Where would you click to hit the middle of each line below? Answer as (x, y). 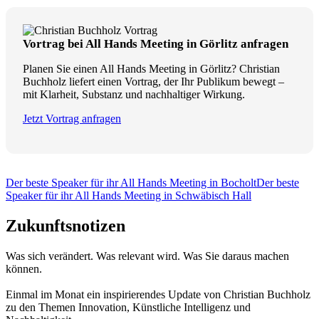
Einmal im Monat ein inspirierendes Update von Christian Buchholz (158, 295)
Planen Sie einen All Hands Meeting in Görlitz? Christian (151, 69)
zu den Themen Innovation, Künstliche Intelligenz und (128, 308)
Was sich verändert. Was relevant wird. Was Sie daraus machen (147, 256)
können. (24, 269)
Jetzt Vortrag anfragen (72, 119)
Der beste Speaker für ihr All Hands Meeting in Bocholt (131, 183)
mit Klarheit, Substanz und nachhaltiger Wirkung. (134, 95)
